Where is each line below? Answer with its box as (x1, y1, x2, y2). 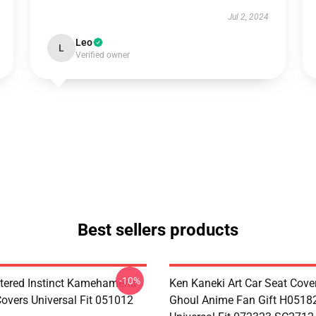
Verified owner (75, 50, 130, 60)
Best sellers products (78, 220, 238, 240)
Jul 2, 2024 (228, 12, 269, 22)
